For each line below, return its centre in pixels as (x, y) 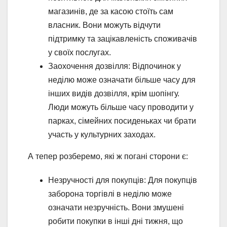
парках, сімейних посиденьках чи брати (122, 121)
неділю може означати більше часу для (122, 80)
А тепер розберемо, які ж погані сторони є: (108, 157)
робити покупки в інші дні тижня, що (116, 221)
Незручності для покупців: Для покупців (123, 180)
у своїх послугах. (80, 53)
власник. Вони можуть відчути (104, 25)
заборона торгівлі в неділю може (110, 194)
